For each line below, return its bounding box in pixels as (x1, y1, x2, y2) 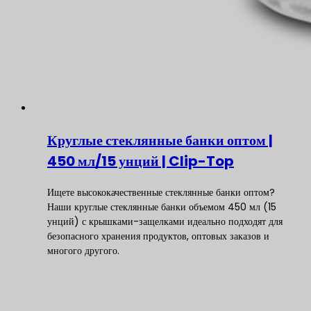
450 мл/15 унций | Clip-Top (47, 151, 234, 171)
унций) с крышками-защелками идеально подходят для (47, 215, 283, 228)
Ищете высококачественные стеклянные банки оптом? (47, 185, 275, 199)
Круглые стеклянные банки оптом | (47, 131, 273, 150)
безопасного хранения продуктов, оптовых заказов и (47, 229, 269, 243)
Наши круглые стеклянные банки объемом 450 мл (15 (47, 200, 276, 214)
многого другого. (47, 244, 119, 258)
